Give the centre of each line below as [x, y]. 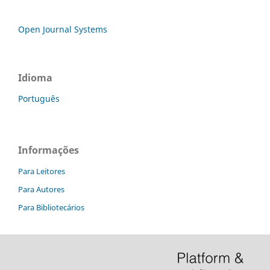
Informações [49, 150]
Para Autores [41, 189]
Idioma [35, 77]
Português [39, 98]
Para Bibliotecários [51, 207]
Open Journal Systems [63, 29]
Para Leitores [42, 171]
